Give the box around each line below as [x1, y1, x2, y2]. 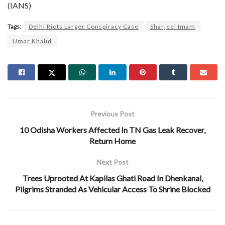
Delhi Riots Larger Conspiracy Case [29, 22, 139, 30]
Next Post [96, 157, 129, 166]
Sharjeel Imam [150, 22, 195, 30]
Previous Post [90, 109, 135, 118]
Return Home [89, 136, 136, 146]
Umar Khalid [13, 37, 52, 45]
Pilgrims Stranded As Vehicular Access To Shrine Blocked [15, 184, 210, 194]
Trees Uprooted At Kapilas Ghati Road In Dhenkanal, [22, 173, 203, 183]
